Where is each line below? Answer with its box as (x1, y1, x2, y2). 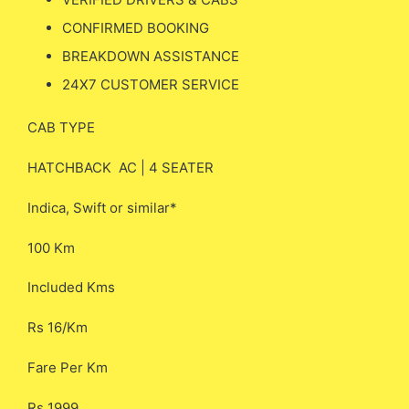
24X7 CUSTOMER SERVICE (61, 75, 239, 93)
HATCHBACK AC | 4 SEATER (27, 159, 214, 176)
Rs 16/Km (27, 319, 88, 336)
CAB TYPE (27, 119, 95, 137)
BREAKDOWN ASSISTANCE (61, 47, 239, 65)
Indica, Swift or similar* (27, 198, 177, 216)
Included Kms (27, 278, 115, 297)
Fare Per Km (27, 358, 108, 376)
